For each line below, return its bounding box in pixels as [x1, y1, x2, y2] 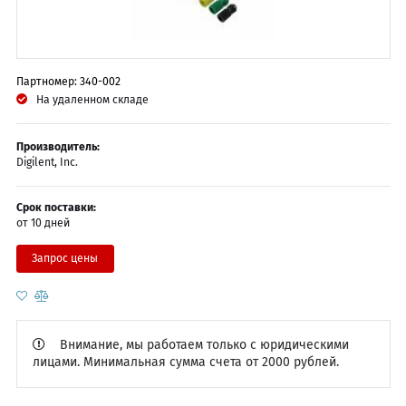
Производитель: [15, 140, 100, 153]
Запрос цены [32, 252, 98, 266]
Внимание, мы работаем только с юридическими [60, 337, 349, 353]
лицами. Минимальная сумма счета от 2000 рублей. [33, 354, 339, 370]
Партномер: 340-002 [15, 75, 121, 89]
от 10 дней [15, 217, 70, 230]
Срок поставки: [15, 201, 96, 215]
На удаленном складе [35, 92, 149, 106]
